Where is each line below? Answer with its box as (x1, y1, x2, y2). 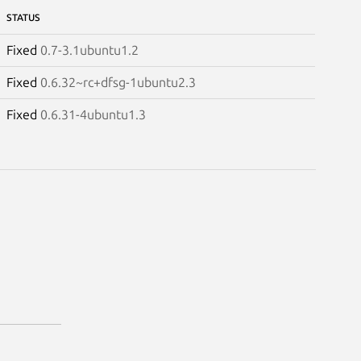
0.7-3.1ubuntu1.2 (39, 42, 139, 57)
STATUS (6, 11, 40, 23)
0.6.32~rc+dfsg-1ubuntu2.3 (39, 74, 196, 89)
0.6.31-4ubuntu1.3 (39, 106, 146, 122)
